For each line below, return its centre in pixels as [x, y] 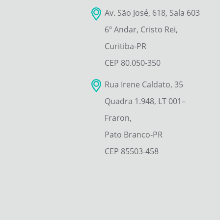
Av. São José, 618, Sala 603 [152, 13]
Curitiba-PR [125, 46]
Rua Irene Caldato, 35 [144, 84]
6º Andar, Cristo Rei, [141, 29]
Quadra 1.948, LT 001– [145, 101]
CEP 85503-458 [131, 151]
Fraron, [118, 118]
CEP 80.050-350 [132, 63]
